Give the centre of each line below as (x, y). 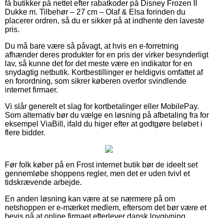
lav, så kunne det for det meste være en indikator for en (99, 63)
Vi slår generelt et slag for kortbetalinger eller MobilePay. (102, 106)
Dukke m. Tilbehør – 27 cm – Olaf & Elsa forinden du (95, 12)
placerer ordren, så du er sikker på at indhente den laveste (105, 20)
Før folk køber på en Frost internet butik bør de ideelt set (101, 164)
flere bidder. (25, 132)
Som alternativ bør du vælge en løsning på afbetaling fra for (107, 115)
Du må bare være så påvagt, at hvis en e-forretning (92, 46)
